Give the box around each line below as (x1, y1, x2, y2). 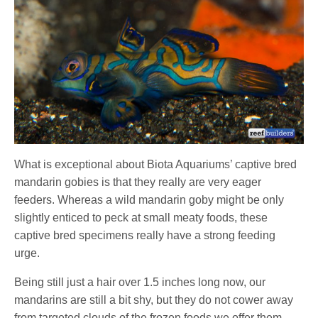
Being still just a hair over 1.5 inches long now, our (14, 275, 266, 288)
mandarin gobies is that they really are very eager (14, 175, 262, 188)
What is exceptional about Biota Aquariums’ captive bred (14, 158, 297, 170)
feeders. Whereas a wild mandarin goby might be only (14, 193, 285, 206)
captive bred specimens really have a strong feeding (14, 229, 276, 241)
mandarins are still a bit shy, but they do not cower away (14, 293, 294, 306)
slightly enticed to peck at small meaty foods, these (14, 211, 268, 224)
